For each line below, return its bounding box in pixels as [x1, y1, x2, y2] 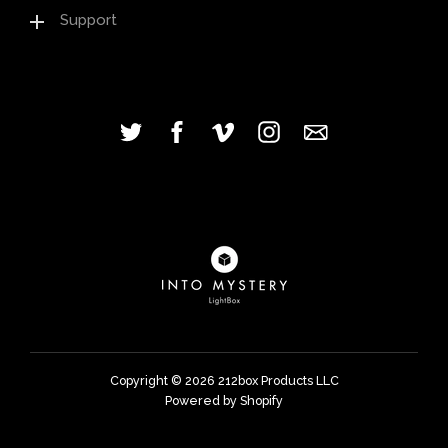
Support [60, 11, 117, 29]
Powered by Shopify [165, 393, 283, 408]
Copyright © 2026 [109, 373, 218, 388]
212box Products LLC [217, 373, 339, 388]
